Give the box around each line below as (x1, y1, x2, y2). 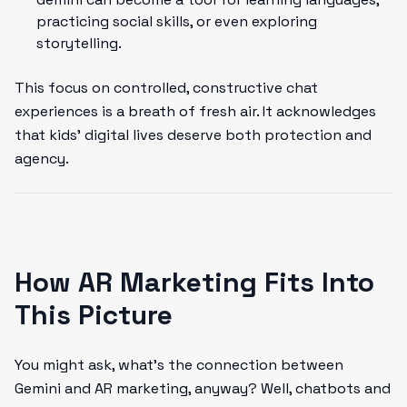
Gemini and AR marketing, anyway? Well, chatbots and (15, 379, 391, 398)
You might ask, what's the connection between (15, 355, 343, 374)
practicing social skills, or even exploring (36, 12, 317, 31)
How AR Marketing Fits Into (15, 264, 374, 300)
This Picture (15, 297, 173, 333)
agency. (15, 149, 69, 168)
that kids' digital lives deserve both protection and (15, 125, 372, 144)
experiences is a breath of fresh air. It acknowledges (15, 102, 376, 121)
